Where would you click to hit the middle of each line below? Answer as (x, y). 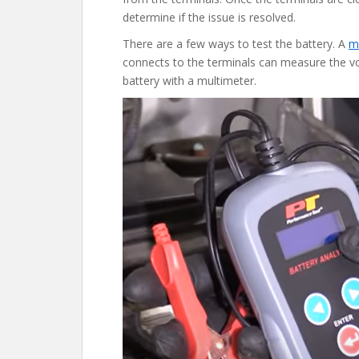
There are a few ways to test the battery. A (236, 44)
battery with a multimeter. (190, 81)
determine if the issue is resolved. (209, 18)
